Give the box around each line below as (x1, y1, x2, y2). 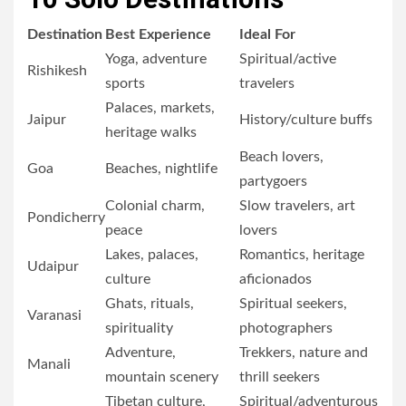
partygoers (239, 173, 307, 188)
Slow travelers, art (239, 198, 355, 213)
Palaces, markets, (105, 100, 215, 115)
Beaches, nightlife (105, 160, 217, 176)
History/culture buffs (239, 111, 372, 127)
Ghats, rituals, (105, 295, 194, 311)
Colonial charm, (105, 198, 205, 213)
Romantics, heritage (239, 246, 364, 262)
